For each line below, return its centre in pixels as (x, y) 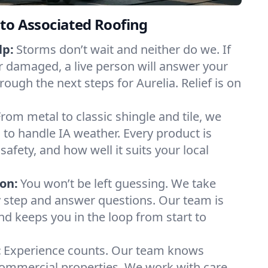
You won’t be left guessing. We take (118, 183)
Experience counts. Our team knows (104, 250)
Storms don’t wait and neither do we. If (124, 49)
